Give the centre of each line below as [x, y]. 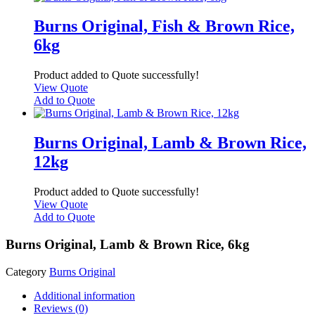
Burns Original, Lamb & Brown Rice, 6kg [128, 244]
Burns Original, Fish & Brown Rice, [164, 26]
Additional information [84, 295]
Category [26, 271]
